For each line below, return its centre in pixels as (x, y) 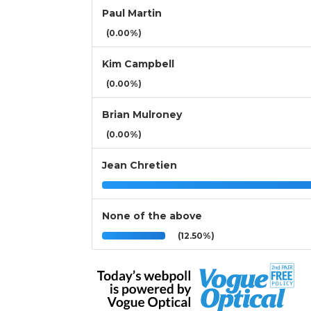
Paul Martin (132, 14)
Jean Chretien (140, 166)
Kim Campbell (138, 64)
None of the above (152, 216)
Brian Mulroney (142, 115)
